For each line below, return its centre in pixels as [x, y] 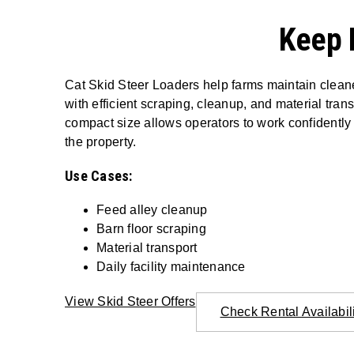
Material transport [147, 247]
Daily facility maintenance [171, 266]
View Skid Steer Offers [130, 301]
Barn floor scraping [151, 228]
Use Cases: [99, 175]
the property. [101, 141]
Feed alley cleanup [152, 209]
